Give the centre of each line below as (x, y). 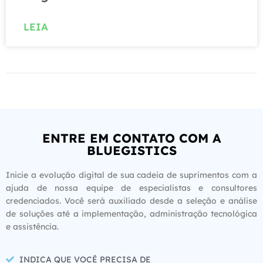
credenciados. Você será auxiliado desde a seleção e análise (131, 201)
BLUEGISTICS (131, 151)
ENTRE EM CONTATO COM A (131, 138)
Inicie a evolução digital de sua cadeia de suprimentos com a (131, 175)
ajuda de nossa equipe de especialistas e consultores (131, 188)
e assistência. (32, 227)
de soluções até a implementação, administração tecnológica (131, 214)
